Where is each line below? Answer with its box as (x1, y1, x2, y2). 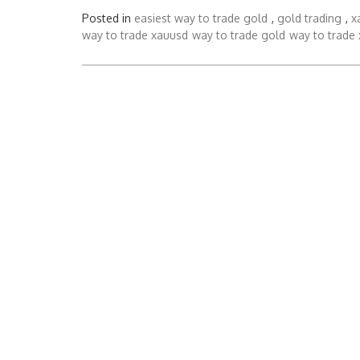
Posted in (82, 10, 134, 25)
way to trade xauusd (82, 27, 188, 42)
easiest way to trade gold (134, 10, 268, 25)
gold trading (277, 10, 342, 25)
